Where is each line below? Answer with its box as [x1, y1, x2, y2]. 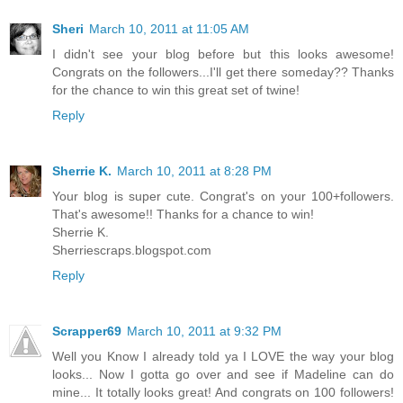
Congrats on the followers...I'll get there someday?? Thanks [52, 65, 394, 80]
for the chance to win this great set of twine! [52, 83, 300, 98]
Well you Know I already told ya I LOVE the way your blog [52, 349, 394, 364]
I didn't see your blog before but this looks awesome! [52, 47, 394, 62]
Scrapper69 [52, 324, 121, 339]
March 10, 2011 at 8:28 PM [117, 164, 272, 179]
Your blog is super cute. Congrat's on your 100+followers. [52, 189, 394, 204]
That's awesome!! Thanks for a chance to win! [52, 207, 314, 222]
